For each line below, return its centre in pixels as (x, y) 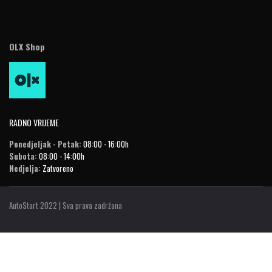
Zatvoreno (57, 168)
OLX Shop (27, 47)
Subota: (23, 156)
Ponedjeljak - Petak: (45, 144)
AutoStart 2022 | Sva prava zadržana (66, 206)
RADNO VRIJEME (34, 123)
